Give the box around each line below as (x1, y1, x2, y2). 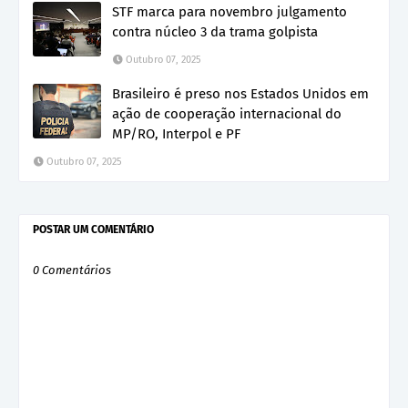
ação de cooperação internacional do (112, 105, 342, 122)
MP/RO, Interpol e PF (112, 125, 240, 142)
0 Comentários (33, 262, 111, 277)
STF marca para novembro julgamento (112, 3, 347, 20)
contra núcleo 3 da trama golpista (112, 23, 318, 40)
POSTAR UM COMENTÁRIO (33, 222, 154, 236)
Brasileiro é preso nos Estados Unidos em (112, 85, 369, 102)
